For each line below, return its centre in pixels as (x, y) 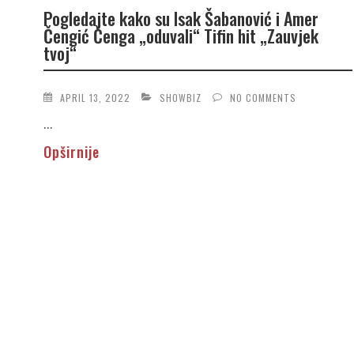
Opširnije (71, 151)
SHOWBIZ (180, 97)
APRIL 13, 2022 (95, 97)
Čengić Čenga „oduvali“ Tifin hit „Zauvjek (181, 36)
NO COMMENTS (263, 97)
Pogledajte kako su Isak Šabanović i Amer (181, 19)
